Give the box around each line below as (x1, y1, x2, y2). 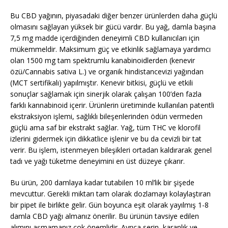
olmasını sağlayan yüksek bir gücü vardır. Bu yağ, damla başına (10, 21, 216, 32)
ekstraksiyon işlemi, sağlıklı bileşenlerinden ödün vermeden (10, 111, 203, 121)
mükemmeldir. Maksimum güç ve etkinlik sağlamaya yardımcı (10, 44, 211, 54)
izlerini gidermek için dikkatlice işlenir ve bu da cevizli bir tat (10, 133, 202, 144)
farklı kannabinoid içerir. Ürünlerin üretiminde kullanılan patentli (10, 100, 214, 110)
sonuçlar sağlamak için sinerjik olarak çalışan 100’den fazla (10, 89, 202, 99)
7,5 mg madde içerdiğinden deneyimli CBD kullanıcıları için (10, 33, 199, 43)
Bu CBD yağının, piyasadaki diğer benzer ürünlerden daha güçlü (10, 10, 217, 20)
